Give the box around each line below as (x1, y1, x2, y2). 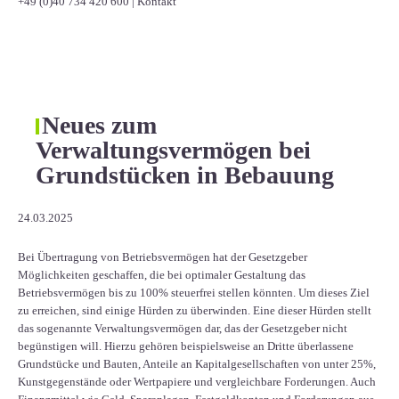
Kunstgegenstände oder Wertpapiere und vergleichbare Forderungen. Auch (18, 374, 376, 388)
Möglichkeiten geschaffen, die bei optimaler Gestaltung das (18, 267, 305, 281)
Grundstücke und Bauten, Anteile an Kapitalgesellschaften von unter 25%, (18, 356, 376, 370)
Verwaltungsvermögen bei (36, 135, 311, 164)
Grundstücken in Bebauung (36, 160, 334, 189)
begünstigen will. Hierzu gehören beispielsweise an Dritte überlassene (18, 338, 354, 353)
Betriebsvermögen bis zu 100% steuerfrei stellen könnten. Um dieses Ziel (18, 285, 370, 299)
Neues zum (42, 110, 157, 139)
